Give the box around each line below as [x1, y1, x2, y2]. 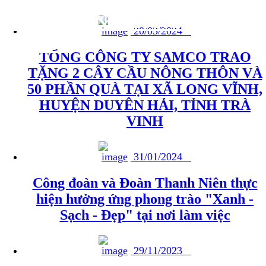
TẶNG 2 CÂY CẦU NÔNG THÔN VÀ [27, 65, 262, 81]
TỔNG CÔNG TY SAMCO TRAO [39, 49, 251, 65]
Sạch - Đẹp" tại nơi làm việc [59, 207, 230, 223]
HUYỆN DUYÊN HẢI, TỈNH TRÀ [39, 97, 251, 113]
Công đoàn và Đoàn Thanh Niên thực [32, 175, 258, 191]
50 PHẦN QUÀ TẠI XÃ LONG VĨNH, [27, 81, 262, 97]
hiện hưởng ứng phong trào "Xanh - [36, 191, 254, 207]
